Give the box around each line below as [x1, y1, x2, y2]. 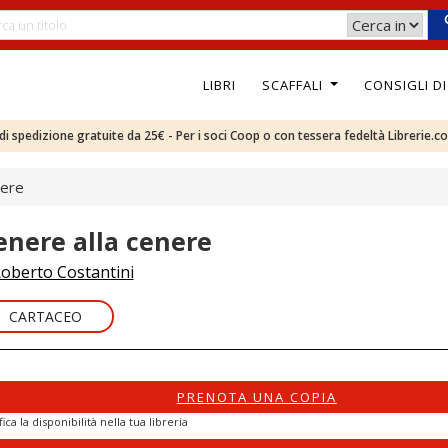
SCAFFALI [261, 75, 327, 94]
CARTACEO [8, 307, 82, 326]
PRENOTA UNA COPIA [176, 388, 337, 406]
